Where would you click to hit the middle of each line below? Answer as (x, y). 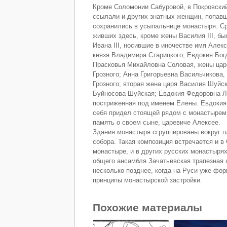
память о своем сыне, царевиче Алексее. (157, 122)
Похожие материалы (147, 207)
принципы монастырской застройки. (147, 180)
